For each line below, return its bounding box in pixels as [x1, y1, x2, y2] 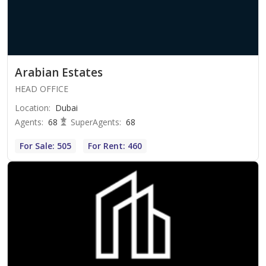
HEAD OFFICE [15, 83, 68, 95]
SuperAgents [71, 116, 119, 128]
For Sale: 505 [20, 140, 71, 152]
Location [15, 102, 49, 114]
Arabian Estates [15, 65, 103, 81]
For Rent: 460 [88, 140, 142, 152]
